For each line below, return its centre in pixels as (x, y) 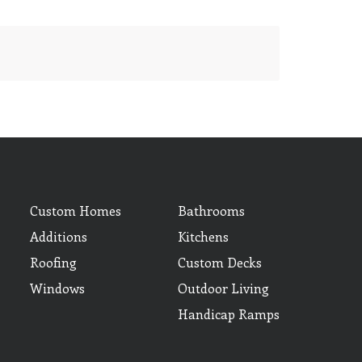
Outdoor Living (223, 288)
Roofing (53, 262)
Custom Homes (76, 210)
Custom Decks (220, 262)
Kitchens (203, 236)
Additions (59, 236)
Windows (57, 288)
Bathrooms (211, 210)
